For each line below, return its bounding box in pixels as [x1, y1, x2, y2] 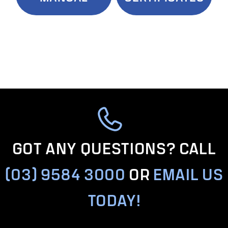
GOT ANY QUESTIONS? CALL [12, 136, 216, 159]
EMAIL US [153, 162, 223, 185]
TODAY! [87, 188, 141, 211]
